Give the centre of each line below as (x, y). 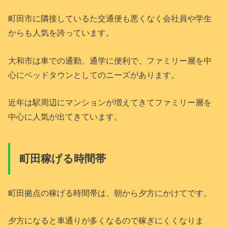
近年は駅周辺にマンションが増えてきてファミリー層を (110, 102)
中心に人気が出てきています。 (65, 116)
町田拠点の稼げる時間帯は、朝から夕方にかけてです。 (110, 193)
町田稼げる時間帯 (62, 159)
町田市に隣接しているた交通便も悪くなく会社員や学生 (110, 19)
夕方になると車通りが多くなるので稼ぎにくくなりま (106, 221)
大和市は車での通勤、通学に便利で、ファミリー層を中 (110, 60)
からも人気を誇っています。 (61, 33)
